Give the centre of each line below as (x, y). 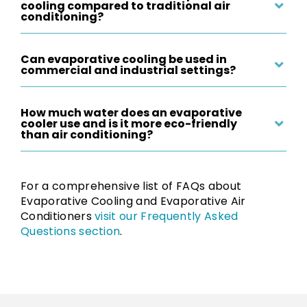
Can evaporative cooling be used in (124, 59)
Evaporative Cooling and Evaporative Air (133, 201)
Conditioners (58, 216)
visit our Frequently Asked (167, 216)
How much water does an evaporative (131, 112)
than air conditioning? (87, 134)
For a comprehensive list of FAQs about (131, 186)
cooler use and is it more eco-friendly (129, 123)
